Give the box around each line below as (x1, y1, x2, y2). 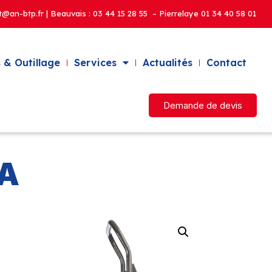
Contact (206, 56, 246, 69)
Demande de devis (163, 100, 242, 112)
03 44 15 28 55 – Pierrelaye (92, 8, 201, 18)
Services (73, 56, 117, 69)
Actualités (142, 56, 192, 69)
